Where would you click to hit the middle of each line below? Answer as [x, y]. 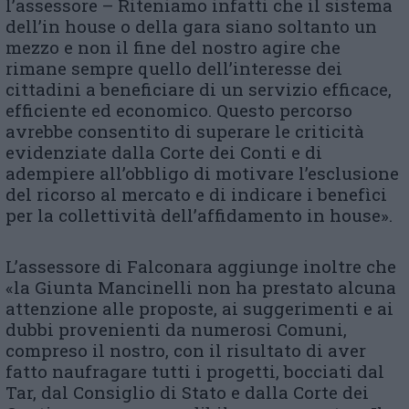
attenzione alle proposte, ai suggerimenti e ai [199, 308]
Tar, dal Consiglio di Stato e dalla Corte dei [187, 392]
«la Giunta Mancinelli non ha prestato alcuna [201, 287]
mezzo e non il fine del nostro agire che [173, 47]
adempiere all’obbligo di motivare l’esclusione [202, 173]
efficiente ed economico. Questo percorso [179, 110]
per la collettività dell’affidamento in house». [199, 215]
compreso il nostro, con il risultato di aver [186, 350]
